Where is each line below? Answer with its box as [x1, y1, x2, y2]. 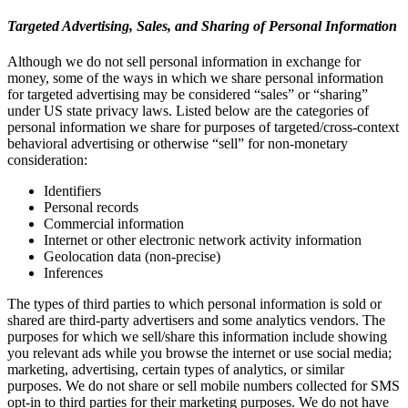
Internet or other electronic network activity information [44, 232, 362, 248]
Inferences [44, 265, 103, 280]
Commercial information [44, 216, 184, 231]
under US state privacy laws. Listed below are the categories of [7, 103, 369, 118]
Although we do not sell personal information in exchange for [7, 54, 361, 69]
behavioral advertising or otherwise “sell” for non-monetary [7, 136, 348, 151]
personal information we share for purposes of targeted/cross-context [7, 119, 399, 135]
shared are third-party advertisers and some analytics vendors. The [7, 312, 385, 328]
